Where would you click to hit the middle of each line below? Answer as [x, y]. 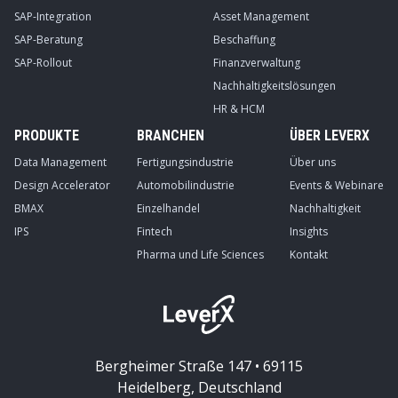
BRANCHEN [170, 136]
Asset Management [261, 17]
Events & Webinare [337, 186]
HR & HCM [239, 109]
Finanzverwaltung [257, 63]
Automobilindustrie [185, 186]
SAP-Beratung [48, 40]
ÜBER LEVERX [330, 136]
